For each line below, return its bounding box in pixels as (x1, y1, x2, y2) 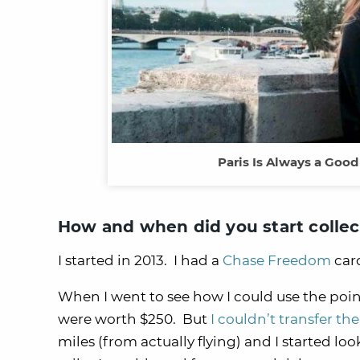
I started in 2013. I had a (58, 252, 223, 268)
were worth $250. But (58, 311, 211, 327)
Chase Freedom (223, 252, 331, 268)
